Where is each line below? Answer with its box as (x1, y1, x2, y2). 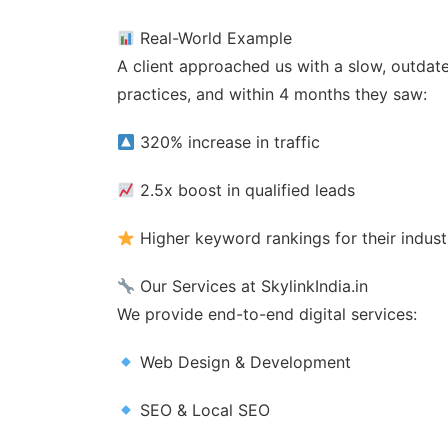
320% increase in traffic (135, 132, 321, 152)
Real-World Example (135, 28, 293, 48)
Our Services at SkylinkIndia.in (135, 276, 369, 296)
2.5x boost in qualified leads (135, 180, 356, 200)
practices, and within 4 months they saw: (117, 84, 427, 104)
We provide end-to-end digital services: (117, 304, 417, 324)
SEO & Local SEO (135, 400, 271, 420)
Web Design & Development (135, 352, 352, 372)
